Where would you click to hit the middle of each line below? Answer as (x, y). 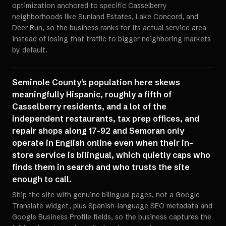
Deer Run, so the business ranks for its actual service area (109, 28)
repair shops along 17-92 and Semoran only (98, 131)
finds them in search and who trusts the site (101, 167)
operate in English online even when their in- (103, 143)
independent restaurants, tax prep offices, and (106, 119)
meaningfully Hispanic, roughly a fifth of (92, 94)
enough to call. (42, 179)
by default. (30, 50)
